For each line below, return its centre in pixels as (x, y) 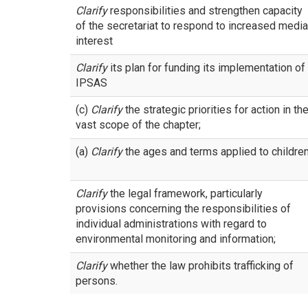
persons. (97, 281)
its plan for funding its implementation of (206, 68)
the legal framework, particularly (185, 194)
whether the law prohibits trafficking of (200, 266)
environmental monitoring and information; (176, 239)
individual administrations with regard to (171, 224)
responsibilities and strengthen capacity (205, 11)
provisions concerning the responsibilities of (183, 209)
